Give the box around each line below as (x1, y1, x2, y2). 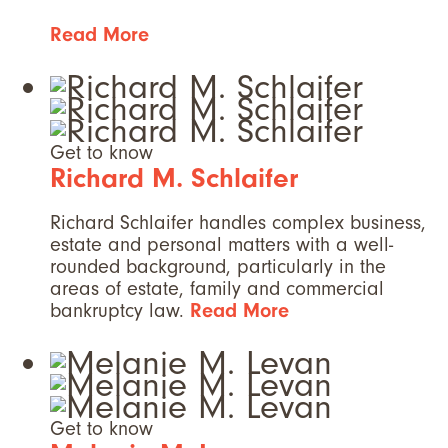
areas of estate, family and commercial (50, 277, 384, 301)
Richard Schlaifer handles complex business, (50, 211, 426, 235)
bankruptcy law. (50, 299, 190, 323)
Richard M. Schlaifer (50, 162, 298, 195)
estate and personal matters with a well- (50, 233, 393, 257)
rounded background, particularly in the (50, 255, 386, 279)
